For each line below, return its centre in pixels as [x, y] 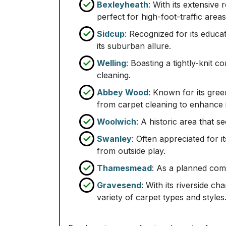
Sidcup [111, 34]
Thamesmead [124, 168]
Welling [111, 63]
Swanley [114, 139]
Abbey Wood [123, 92]
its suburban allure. [134, 46]
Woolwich [117, 122]
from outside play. [131, 151]
